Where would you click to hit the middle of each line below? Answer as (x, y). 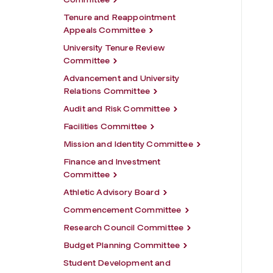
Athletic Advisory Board (112, 192)
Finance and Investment (112, 161)
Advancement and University (122, 78)
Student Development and (117, 263)
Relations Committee (107, 91)
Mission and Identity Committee (128, 144)
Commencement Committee (122, 210)
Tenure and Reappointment (119, 17)
